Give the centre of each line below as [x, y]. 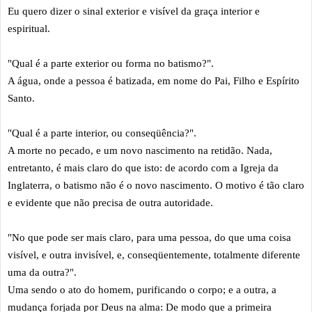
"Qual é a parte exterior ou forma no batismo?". [111, 63]
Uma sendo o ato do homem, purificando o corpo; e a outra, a [142, 289]
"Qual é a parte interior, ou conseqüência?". [102, 133]
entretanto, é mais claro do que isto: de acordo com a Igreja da [143, 167]
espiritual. [30, 28]
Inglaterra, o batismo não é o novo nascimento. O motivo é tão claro [156, 185]
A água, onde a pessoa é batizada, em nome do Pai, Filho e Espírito [154, 80]
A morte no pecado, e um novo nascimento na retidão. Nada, [140, 150]
